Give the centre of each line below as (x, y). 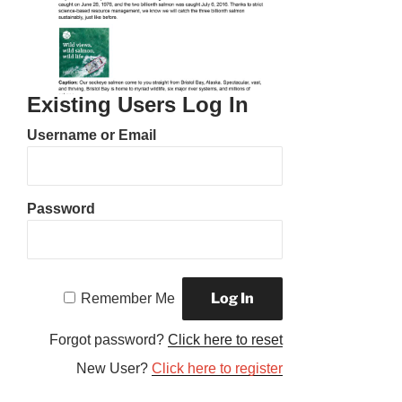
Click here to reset (226, 340)
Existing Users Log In (138, 105)
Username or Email (92, 135)
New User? (114, 368)
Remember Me (128, 298)
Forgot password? (109, 340)
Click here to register (218, 368)
